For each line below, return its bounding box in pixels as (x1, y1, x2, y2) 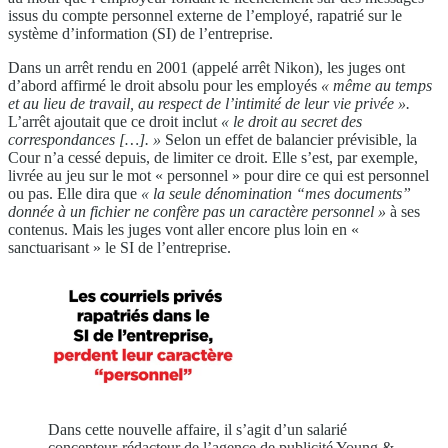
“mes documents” (296, 185, 411, 203)
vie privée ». (333, 95, 410, 113)
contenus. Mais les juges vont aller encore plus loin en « (8, 221, 359, 239)
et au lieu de (8, 95, 85, 113)
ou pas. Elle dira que (8, 185, 141, 203)
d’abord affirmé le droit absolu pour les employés (8, 77, 321, 95)
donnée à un (8, 203, 86, 221)
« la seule (141, 185, 201, 203)
